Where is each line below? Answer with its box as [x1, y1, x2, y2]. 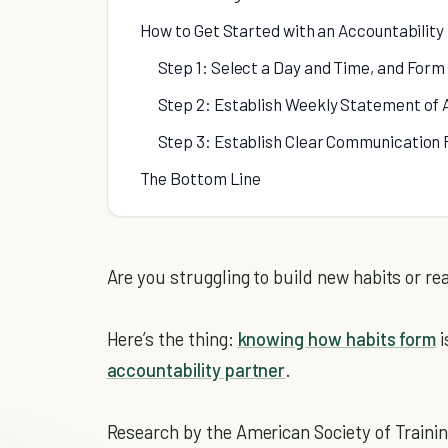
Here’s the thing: [106, 327, 238, 351]
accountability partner [106, 358, 286, 382]
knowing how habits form [237, 327, 437, 351]
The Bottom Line [139, 168, 262, 189]
